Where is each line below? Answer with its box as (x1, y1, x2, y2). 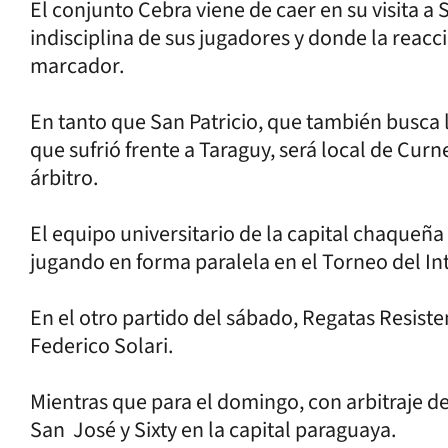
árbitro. (30, 161, 98, 194)
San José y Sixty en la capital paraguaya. (30, 413, 396, 446)
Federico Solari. (30, 329, 173, 362)
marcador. (30, 49, 124, 82)
